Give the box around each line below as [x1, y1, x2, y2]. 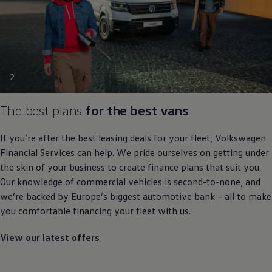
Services [40, 146, 75, 158]
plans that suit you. [178, 160, 261, 173]
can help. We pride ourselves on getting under [75, 146, 269, 158]
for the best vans [86, 101, 189, 118]
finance [148, 160, 178, 173]
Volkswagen [215, 131, 266, 144]
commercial [76, 175, 126, 188]
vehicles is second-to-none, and [126, 175, 260, 188]
